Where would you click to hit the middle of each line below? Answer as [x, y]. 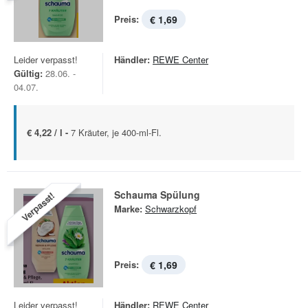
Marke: [128, 209]
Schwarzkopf [171, 209]
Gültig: [28, 73]
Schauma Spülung [157, 195]
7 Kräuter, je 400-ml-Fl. [116, 132]
